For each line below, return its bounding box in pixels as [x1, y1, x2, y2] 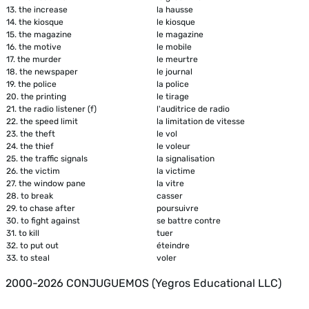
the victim [20, 166, 60, 176]
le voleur [157, 141, 190, 151]
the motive [19, 41, 61, 52]
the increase [19, 4, 68, 14]
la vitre [157, 178, 184, 188]
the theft [20, 128, 55, 139]
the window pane [19, 178, 86, 188]
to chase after [19, 203, 75, 213]
